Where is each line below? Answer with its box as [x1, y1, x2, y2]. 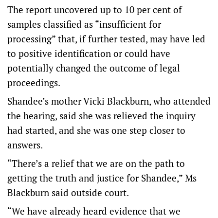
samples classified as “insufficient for [7, 18, 161, 31]
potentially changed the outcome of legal [7, 62, 180, 74]
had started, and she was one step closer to [7, 124, 185, 137]
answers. [7, 139, 43, 151]
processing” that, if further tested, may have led [7, 33, 205, 45]
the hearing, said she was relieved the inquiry [7, 109, 196, 122]
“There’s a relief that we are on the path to [7, 157, 185, 170]
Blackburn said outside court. [7, 186, 131, 199]
